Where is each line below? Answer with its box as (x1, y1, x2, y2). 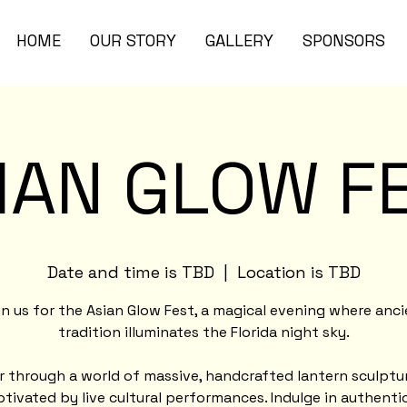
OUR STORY (90, 29, 177, 51)
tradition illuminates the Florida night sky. (57, 323, 350, 342)
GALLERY (205, 29, 274, 51)
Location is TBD (236, 262, 361, 283)
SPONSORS (303, 29, 386, 51)
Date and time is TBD (46, 262, 214, 283)
